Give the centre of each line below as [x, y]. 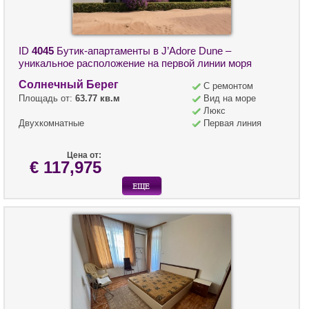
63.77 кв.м [98, 99]
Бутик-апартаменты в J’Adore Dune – [142, 51]
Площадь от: [47, 99]
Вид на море [230, 99]
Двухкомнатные [51, 123]
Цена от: [84, 156]
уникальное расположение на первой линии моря [135, 63]
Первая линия [232, 123]
